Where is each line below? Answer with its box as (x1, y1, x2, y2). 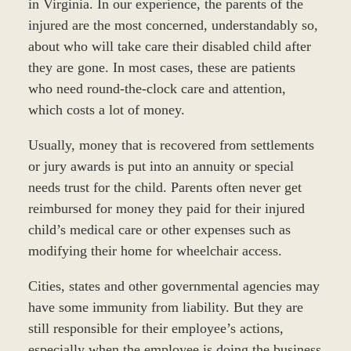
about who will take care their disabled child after (27, 38, 311, 55)
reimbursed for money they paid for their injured (27, 201, 305, 217)
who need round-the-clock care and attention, (27, 81, 286, 97)
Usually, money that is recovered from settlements (27, 137, 314, 154)
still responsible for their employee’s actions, (27, 320, 284, 337)
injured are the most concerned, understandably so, (27, 17, 318, 34)
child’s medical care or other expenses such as (27, 222, 291, 238)
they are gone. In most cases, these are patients (27, 60, 295, 76)
